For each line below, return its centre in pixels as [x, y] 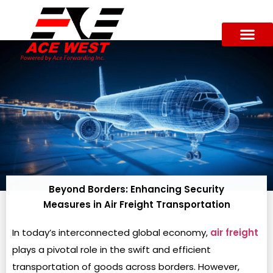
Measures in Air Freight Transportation [136, 204]
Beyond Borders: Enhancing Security [136, 189]
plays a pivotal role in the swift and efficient [112, 250]
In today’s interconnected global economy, [111, 232]
